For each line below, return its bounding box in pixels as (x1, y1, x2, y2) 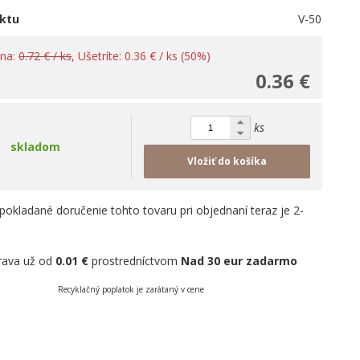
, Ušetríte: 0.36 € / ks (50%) (72, 48, 211, 63)
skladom (10, 139, 61, 154)
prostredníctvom (88, 253, 182, 268)
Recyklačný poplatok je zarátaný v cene (58, 284, 205, 295)
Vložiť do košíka (187, 154, 268, 168)
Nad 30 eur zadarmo (181, 253, 298, 268)
